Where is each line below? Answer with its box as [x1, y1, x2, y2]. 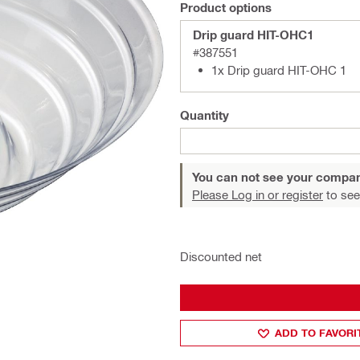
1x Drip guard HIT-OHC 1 [211, 63, 346, 77]
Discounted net [180, 249, 262, 264]
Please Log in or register [192, 187, 323, 202]
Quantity [180, 108, 229, 122]
